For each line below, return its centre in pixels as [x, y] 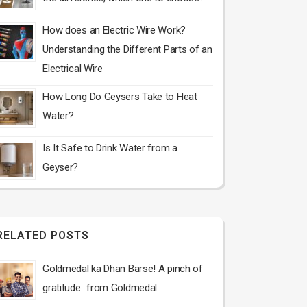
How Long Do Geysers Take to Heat [120, 97]
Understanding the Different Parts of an [127, 49]
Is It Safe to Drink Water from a [110, 148]
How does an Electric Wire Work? [114, 30]
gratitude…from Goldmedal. [101, 288]
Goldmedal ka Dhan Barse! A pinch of [123, 269]
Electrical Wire [73, 69]
